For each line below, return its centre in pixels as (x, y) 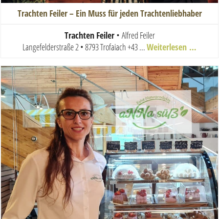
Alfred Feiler (138, 35)
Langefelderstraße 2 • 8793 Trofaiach (74, 47)
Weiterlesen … (172, 47)
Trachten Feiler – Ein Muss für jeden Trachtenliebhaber (109, 13)
